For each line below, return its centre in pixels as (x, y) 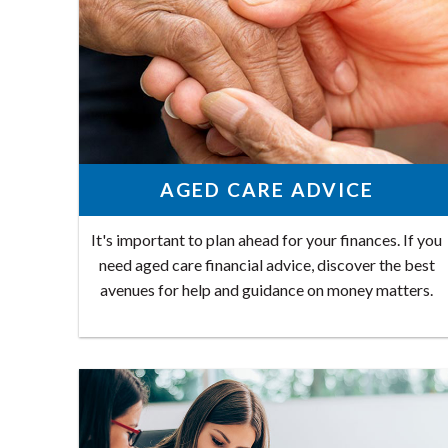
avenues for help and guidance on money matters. (267, 290)
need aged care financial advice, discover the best (266, 265)
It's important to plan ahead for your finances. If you (267, 240)
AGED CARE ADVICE (266, 189)
